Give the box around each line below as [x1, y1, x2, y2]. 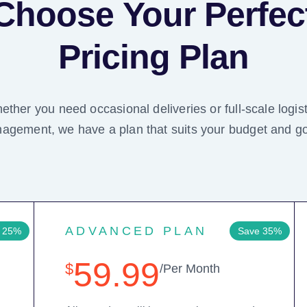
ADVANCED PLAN [64, 223, 208, 238]
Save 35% [237, 225, 282, 236]
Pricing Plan [58, 37, 249, 76]
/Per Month [159, 261, 220, 275]
